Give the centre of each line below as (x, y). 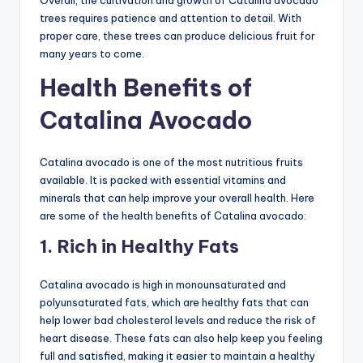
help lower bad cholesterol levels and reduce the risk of (178, 320)
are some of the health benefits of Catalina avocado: (173, 215)
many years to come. (92, 53)
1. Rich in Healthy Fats (139, 246)
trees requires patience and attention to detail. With (171, 17)
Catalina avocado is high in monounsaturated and (163, 284)
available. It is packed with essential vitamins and (163, 179)
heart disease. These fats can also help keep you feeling (181, 337)
